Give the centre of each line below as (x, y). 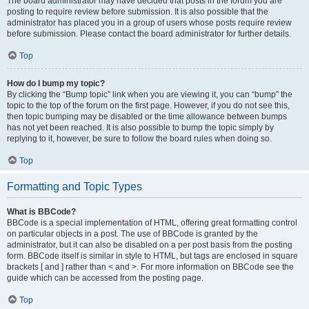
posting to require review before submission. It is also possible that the (138, 12)
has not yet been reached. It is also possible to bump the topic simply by (140, 128)
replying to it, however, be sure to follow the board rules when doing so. (139, 139)
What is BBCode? (41, 212)
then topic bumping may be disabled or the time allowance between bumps (147, 117)
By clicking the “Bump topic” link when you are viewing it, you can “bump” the (150, 94)
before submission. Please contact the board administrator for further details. (149, 34)
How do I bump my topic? (56, 83)
